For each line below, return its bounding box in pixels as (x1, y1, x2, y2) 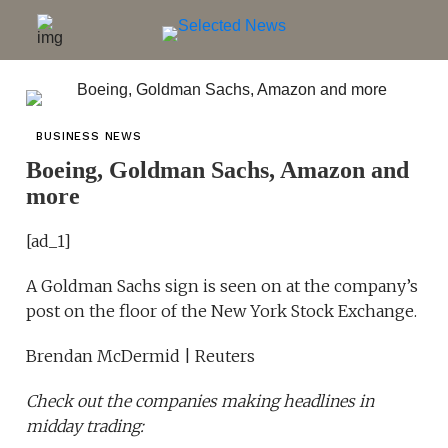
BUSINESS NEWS (36, 130, 142, 143)
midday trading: (26, 416, 145, 436)
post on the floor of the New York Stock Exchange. (26, 301, 418, 321)
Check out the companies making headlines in (26, 391, 375, 411)
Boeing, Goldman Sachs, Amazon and (26, 157, 410, 183)
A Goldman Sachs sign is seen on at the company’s (26, 276, 419, 296)
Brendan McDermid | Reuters (26, 346, 256, 366)
